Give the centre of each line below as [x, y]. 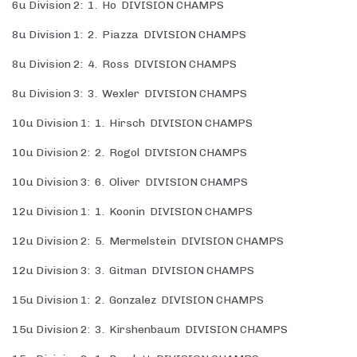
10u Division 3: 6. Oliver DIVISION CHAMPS [130, 182]
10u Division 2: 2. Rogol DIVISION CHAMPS [129, 153]
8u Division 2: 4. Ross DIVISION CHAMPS [124, 65]
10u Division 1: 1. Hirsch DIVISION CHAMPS [132, 124]
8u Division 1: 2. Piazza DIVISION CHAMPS [129, 35]
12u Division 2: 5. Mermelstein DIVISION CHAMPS [148, 241]
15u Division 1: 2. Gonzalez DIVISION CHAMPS [138, 300]
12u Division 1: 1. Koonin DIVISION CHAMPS [132, 212]
